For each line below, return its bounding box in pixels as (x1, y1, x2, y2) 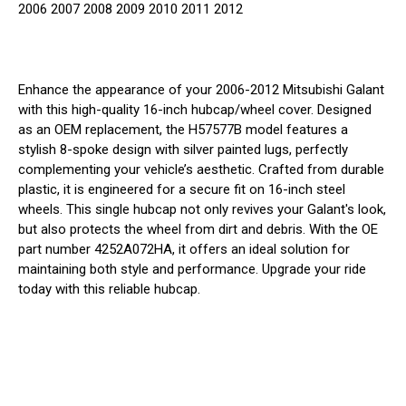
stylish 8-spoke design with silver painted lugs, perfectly (18, 140, 348, 158)
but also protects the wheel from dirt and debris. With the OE (18, 220, 378, 237)
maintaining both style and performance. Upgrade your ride (18, 260, 366, 277)
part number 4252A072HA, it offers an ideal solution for (18, 240, 350, 257)
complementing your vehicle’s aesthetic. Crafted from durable (18, 160, 384, 178)
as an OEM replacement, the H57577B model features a (18, 121, 348, 138)
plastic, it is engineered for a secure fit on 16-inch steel (18, 180, 345, 198)
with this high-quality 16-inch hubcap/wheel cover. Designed (18, 101, 372, 118)
